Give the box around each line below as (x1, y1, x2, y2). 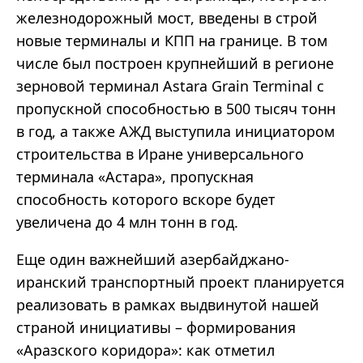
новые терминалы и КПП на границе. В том (16, 31, 327, 51)
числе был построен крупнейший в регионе (16, 53, 334, 74)
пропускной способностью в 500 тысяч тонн (16, 99, 335, 119)
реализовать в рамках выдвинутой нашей (16, 295, 319, 315)
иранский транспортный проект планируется (16, 272, 344, 293)
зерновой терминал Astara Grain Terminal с (16, 76, 324, 96)
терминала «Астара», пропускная (16, 167, 254, 187)
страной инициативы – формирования (16, 318, 296, 338)
